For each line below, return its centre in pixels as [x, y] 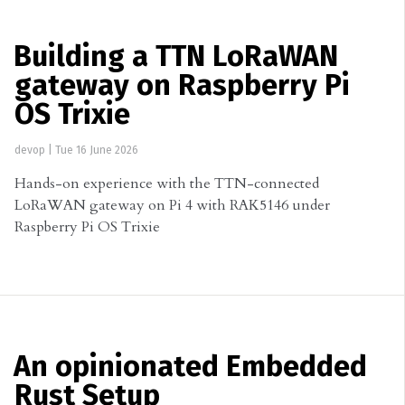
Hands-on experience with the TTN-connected [167, 183]
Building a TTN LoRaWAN [176, 57]
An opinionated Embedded [190, 367]
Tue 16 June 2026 [97, 151]
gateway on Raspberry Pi [182, 86]
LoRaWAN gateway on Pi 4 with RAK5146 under [172, 205]
